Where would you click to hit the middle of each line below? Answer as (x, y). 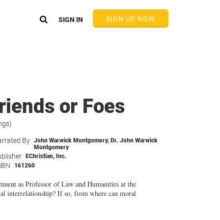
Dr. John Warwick (134, 140)
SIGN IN (70, 20)
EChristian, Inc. (46, 156)
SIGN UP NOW (130, 19)
